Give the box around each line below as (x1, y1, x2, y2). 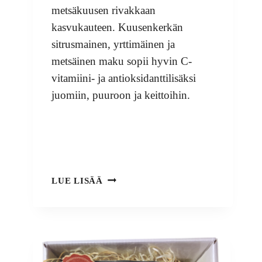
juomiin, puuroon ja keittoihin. (51, 89, 190, 102)
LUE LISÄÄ (51, 175, 103, 185)
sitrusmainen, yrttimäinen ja (51, 38, 175, 51)
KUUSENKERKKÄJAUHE (102, 172, 217, 182)
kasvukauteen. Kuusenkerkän (51, 21, 183, 34)
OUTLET (102, 212, 142, 223)
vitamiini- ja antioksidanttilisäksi (51, 72, 196, 85)
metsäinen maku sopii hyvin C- (51, 55, 192, 68)
